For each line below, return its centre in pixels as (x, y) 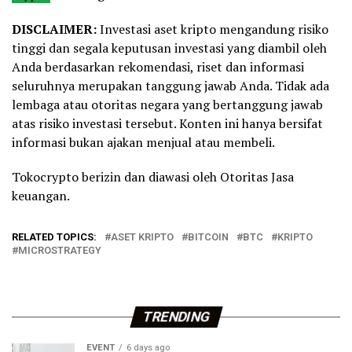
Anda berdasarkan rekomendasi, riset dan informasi (158, 67)
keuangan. (41, 196)
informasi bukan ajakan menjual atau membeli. (143, 143)
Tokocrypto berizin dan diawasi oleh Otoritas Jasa (153, 177)
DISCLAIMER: (56, 29)
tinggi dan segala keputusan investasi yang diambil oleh (169, 48)
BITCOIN (208, 237)
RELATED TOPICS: (54, 237)
